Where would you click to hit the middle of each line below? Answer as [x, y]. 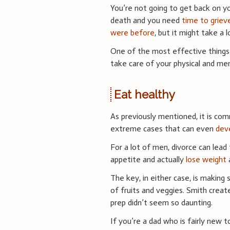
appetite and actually [148, 160]
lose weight [206, 160]
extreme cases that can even [163, 129]
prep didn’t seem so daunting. [162, 203]
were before [133, 32]
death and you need [146, 20]
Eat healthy [144, 94]
